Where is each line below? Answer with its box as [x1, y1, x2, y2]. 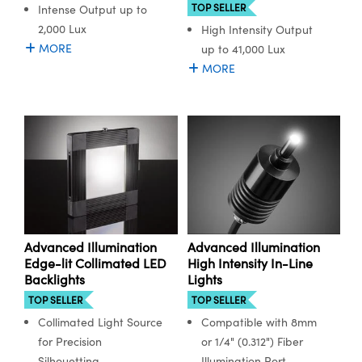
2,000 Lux [38, 20, 86, 36]
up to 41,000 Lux [200, 40, 285, 57]
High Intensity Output [200, 21, 313, 37]
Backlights [24, 271, 85, 288]
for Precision [38, 334, 102, 349]
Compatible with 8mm [200, 314, 317, 330]
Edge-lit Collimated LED [24, 255, 166, 271]
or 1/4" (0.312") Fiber [200, 334, 303, 349]
